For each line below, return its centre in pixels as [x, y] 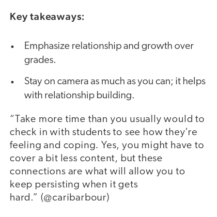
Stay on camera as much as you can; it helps [115, 81]
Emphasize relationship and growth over [109, 46]
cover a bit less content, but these [86, 158]
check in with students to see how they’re [104, 132]
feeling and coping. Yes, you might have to [107, 145]
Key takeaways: [48, 16]
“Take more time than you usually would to [107, 119]
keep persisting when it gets [74, 185]
